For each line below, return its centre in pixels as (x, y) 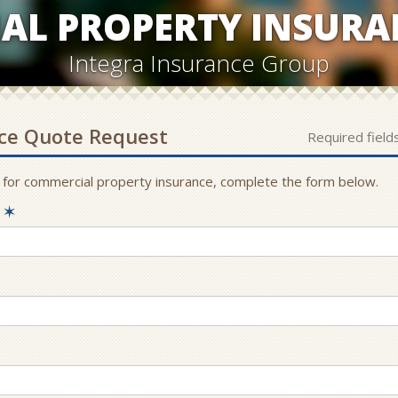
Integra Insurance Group (199, 63)
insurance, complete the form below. (265, 181)
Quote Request (93, 136)
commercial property (88, 181)
